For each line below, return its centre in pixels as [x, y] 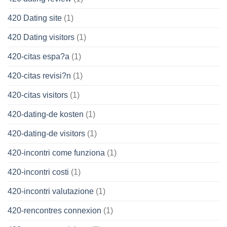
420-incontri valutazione [51, 191]
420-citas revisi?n [39, 75]
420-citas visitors [38, 95]
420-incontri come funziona [56, 153]
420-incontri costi [38, 172]
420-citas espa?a [39, 56]
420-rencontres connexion [54, 210]
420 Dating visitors [41, 37]
